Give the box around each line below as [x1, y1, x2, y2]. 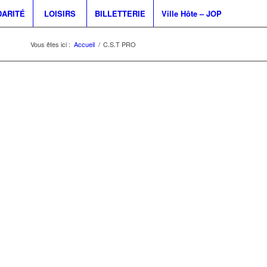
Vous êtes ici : [30, 39, 70, 49]
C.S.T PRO [103, 39, 136, 49]
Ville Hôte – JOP [161, 8, 222, 19]
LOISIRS [44, 8, 76, 19]
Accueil [74, 39, 95, 49]
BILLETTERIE [94, 8, 145, 19]
